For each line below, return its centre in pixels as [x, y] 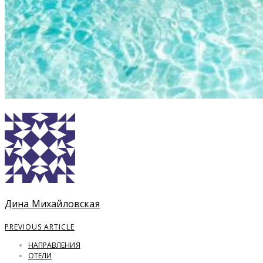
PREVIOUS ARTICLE [40, 227]
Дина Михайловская [52, 204]
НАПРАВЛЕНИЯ [54, 245]
